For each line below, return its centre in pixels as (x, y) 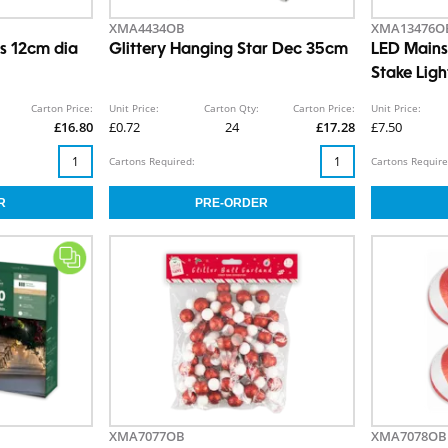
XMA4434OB (146, 28)
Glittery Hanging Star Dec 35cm (228, 50)
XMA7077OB (146, 436)
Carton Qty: (232, 108)
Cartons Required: (151, 161)
